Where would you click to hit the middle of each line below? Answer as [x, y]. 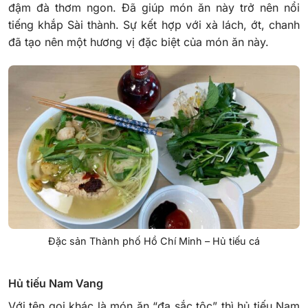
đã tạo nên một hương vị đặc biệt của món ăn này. [139, 42]
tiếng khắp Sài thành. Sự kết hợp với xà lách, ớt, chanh [154, 24]
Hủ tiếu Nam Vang [57, 283]
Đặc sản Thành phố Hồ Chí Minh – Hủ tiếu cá [154, 241]
